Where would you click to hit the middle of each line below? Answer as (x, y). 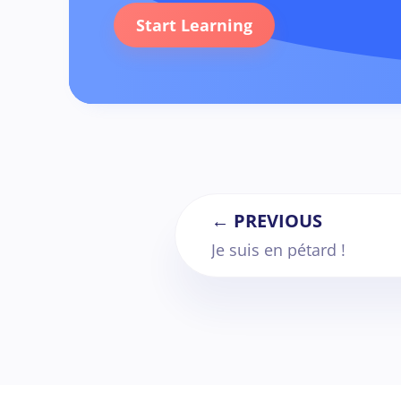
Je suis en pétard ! (278, 250)
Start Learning (194, 25)
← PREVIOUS (267, 221)
